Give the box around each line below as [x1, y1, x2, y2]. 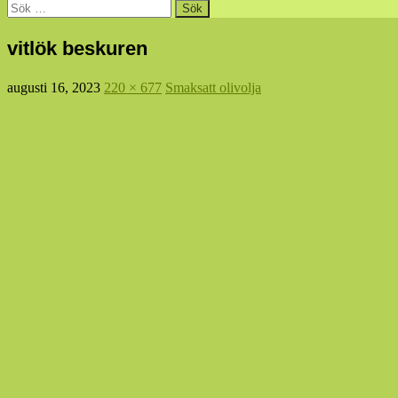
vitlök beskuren [7, 36, 147, 60]
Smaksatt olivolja [165, 79, 261, 95]
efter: [6, 13, 35, 29]
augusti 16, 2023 [7, 79, 100, 95]
